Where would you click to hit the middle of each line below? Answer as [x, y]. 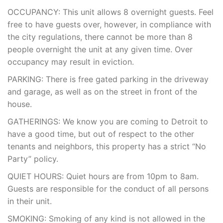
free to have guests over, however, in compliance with [109, 25]
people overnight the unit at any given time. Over [100, 50]
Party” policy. [33, 159]
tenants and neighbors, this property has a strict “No [107, 147]
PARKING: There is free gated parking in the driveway [108, 79]
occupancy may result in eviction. [71, 62]
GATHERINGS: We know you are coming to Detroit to [108, 122]
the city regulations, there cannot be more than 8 [100, 37]
